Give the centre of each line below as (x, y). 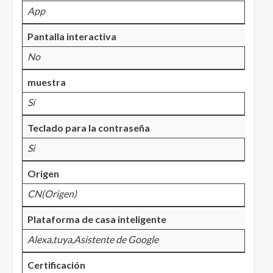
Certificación (56, 265)
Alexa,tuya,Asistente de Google (93, 239)
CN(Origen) (52, 194)
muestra (47, 82)
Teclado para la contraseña (89, 128)
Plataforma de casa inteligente (97, 219)
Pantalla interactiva (72, 37)
